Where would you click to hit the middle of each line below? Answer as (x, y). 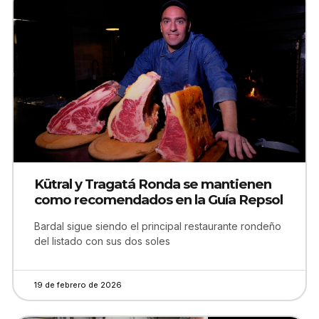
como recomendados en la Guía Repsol (158, 200)
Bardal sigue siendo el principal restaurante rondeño (158, 226)
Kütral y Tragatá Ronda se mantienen (153, 184)
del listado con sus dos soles (102, 241)
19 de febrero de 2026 (78, 285)
